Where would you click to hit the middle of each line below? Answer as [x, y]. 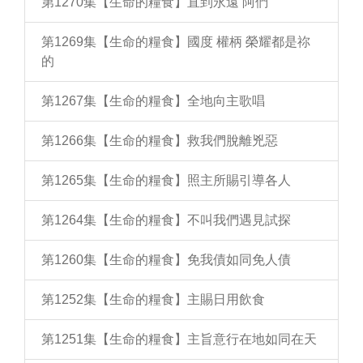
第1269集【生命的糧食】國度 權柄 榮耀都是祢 [176, 42]
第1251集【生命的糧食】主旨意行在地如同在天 [179, 339]
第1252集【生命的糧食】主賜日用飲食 [153, 299]
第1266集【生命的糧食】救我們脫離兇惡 [160, 141]
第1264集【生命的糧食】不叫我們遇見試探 [166, 220]
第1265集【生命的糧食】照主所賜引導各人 [166, 180]
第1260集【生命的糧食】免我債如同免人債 [166, 260]
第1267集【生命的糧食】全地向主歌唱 [153, 101]
